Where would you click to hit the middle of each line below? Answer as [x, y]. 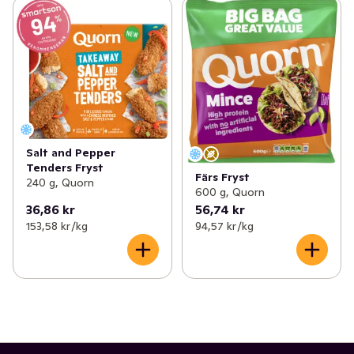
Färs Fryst [222, 177]
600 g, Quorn [230, 192]
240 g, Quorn [60, 182]
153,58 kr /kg [57, 226]
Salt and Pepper [71, 152]
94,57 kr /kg [224, 226]
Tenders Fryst [65, 167]
